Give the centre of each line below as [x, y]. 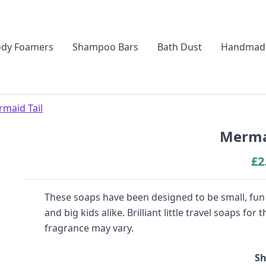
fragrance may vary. [89, 228]
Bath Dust [179, 47]
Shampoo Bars [105, 47]
